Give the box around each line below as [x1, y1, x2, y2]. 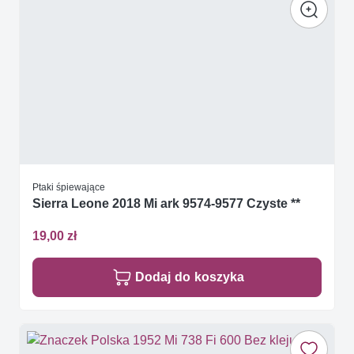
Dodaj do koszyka [135, 269, 244, 285]
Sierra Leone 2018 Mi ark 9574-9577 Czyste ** [32, 196, 300, 212]
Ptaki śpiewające [32, 180, 105, 193]
